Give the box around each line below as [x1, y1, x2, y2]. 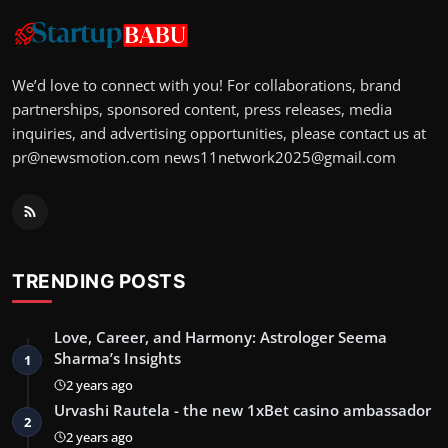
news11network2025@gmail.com [164, 147, 396, 168]
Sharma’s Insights [54, 348, 181, 369]
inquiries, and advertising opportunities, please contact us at [12, 123, 426, 144]
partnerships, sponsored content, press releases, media [12, 99, 392, 120]
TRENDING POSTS [12, 269, 185, 294]
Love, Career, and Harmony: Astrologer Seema [54, 327, 387, 348]
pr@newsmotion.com [12, 147, 160, 168]
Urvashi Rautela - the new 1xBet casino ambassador [54, 400, 431, 421]
